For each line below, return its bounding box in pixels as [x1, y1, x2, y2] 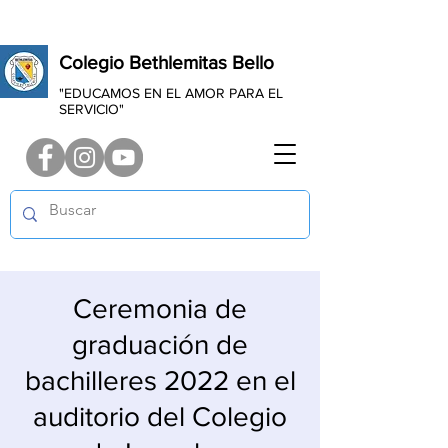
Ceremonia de [73, 293, 247, 324]
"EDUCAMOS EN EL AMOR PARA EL [59, 85, 283, 101]
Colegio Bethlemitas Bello [59, 52, 274, 73]
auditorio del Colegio [33, 401, 287, 432]
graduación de [72, 329, 248, 360]
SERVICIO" [59, 101, 124, 117]
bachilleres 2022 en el [24, 365, 296, 396]
